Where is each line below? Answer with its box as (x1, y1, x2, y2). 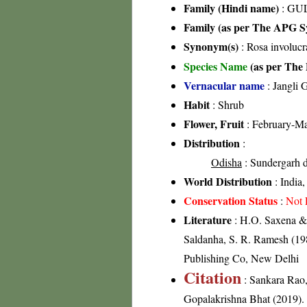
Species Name (184, 58, 250, 74)
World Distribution (184, 173, 272, 189)
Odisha (211, 155, 242, 169)
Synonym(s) (184, 38, 238, 54)
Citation (184, 265, 241, 289)
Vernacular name (184, 77, 265, 93)
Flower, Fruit (184, 116, 244, 132)
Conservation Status (184, 193, 278, 208)
